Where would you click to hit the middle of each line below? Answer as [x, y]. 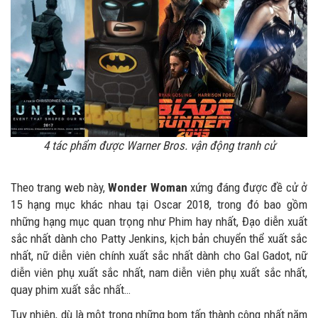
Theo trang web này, [60, 187]
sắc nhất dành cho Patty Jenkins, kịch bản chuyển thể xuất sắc [159, 238]
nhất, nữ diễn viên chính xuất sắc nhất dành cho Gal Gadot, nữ [159, 255]
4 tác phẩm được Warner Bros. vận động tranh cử [159, 145]
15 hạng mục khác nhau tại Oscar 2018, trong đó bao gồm [159, 204]
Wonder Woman [148, 187]
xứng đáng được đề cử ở [247, 187]
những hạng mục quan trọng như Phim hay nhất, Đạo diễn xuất [159, 221]
